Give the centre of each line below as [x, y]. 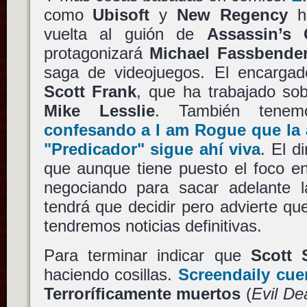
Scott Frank [90, 91]
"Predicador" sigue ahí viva [152, 149]
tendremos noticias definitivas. [152, 225]
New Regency [233, 14]
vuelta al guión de [125, 34]
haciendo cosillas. [111, 274]
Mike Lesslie [99, 110]
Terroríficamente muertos [142, 293]
